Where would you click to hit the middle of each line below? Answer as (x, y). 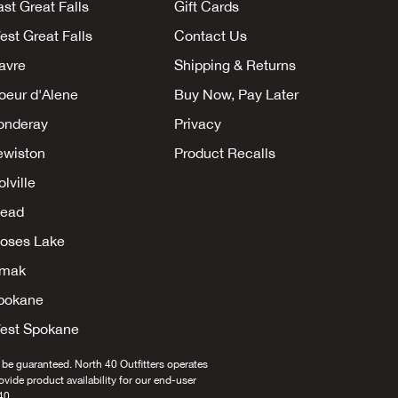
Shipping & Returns (235, 65)
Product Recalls (225, 153)
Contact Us (211, 36)
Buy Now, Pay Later (236, 94)
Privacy (198, 123)
